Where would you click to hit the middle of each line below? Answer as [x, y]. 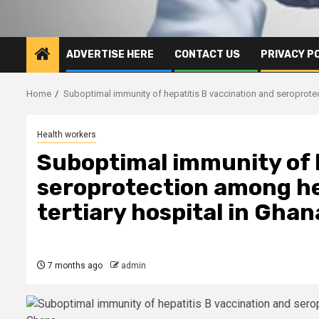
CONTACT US [207, 54]
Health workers [67, 134]
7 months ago [74, 265]
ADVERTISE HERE [110, 54]
